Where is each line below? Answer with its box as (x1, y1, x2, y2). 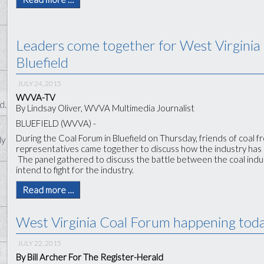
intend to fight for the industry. (16, 164, 134, 175)
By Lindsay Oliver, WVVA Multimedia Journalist (16, 103, 195, 113)
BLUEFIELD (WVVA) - (16, 117, 97, 128)
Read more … (22, 184, 74, 195)
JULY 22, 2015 (18, 238, 62, 247)
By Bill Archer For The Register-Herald (16, 252, 164, 262)
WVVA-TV (16, 92, 56, 103)
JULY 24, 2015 (18, 78, 62, 88)
